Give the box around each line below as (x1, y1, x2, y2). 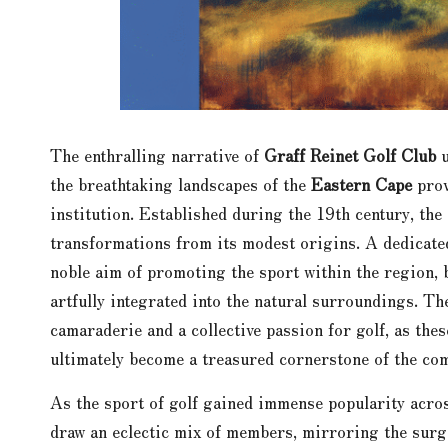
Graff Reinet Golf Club (264, 141, 436, 167)
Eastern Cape (311, 170, 412, 196)
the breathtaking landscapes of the (50, 170, 311, 196)
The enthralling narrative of (50, 141, 264, 167)
